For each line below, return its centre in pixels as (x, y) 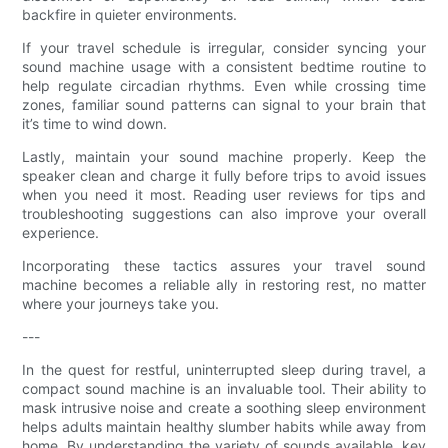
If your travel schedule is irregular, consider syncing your (224, 48)
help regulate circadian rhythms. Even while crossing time (224, 86)
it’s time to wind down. (95, 124)
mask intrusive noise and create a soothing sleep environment (224, 408)
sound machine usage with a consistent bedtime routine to (224, 67)
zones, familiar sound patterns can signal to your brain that (224, 105)
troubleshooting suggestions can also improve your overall (224, 214)
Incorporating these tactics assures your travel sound (224, 266)
